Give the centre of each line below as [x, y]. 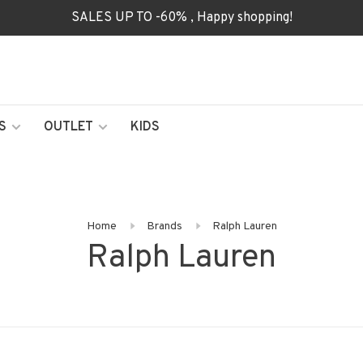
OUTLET [68, 127]
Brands [164, 226]
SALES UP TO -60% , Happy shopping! [181, 18]
